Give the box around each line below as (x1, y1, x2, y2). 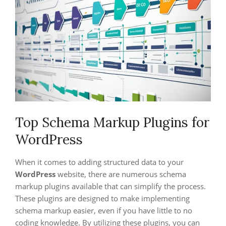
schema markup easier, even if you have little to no (15, 205, 192, 215)
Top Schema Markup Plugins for (15, 114, 209, 131)
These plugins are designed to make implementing (15, 193, 190, 203)
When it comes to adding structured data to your (15, 157, 184, 167)
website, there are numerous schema (55, 169, 186, 179)
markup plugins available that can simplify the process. (15, 181, 206, 191)
